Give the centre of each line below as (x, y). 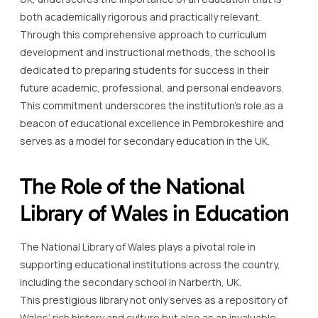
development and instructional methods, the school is (148, 52)
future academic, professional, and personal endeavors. (152, 87)
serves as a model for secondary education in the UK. (145, 141)
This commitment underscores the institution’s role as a (152, 105)
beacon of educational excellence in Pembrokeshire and (152, 123)
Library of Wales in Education (154, 213)
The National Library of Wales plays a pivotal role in (138, 246)
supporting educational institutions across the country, (150, 264)
